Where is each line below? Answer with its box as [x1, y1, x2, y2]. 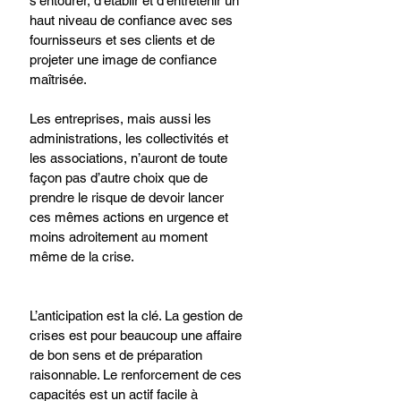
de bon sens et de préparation [30, 346, 206, 363]
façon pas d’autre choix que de [30, 169, 211, 185]
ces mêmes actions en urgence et [30, 209, 232, 225]
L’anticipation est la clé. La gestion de [30, 307, 246, 323]
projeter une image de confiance [30, 51, 220, 67]
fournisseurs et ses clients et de [30, 31, 218, 47]
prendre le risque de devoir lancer [30, 189, 227, 205]
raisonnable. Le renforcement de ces [30, 366, 245, 382]
